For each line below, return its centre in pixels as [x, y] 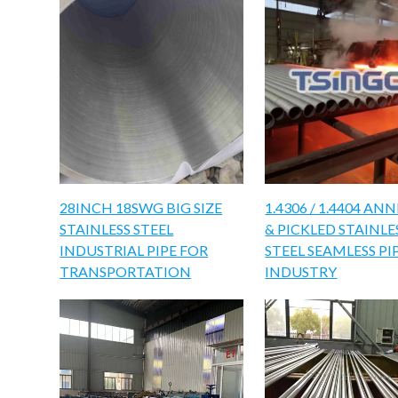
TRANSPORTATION [126, 271]
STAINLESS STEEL [117, 229]
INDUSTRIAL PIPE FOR [134, 250]
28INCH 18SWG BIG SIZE [141, 207]
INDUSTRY [301, 271]
